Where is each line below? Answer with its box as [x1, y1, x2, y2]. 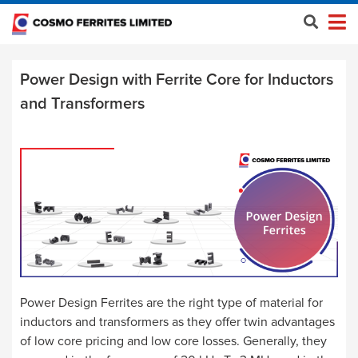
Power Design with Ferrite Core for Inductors [20, 72, 333, 88]
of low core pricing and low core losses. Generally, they [20, 332, 327, 349]
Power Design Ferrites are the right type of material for [20, 294, 323, 311]
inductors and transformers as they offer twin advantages [20, 313, 335, 330]
